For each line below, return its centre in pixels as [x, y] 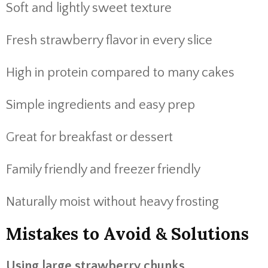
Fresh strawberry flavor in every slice [109, 40]
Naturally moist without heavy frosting [112, 202]
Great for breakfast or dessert [89, 137]
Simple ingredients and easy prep [100, 105]
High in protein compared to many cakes [120, 73]
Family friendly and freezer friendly [103, 170]
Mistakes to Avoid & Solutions [127, 234]
